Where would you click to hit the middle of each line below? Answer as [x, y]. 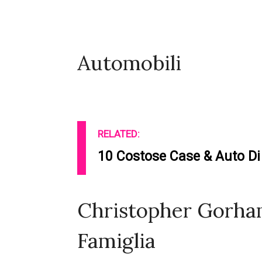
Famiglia [116, 241]
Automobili [129, 63]
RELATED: [119, 134]
